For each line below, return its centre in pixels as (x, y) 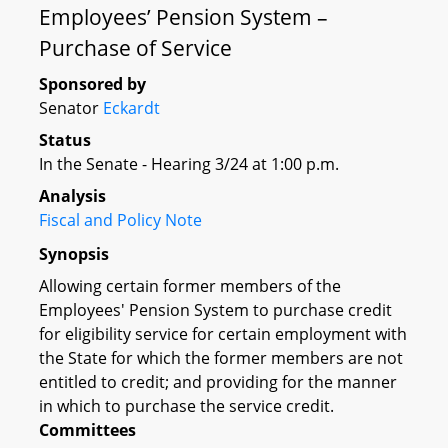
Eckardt (131, 108)
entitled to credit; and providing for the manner (218, 381)
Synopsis (74, 253)
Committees (87, 429)
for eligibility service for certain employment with (223, 333)
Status (65, 140)
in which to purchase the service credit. (186, 405)
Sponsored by (92, 84)
